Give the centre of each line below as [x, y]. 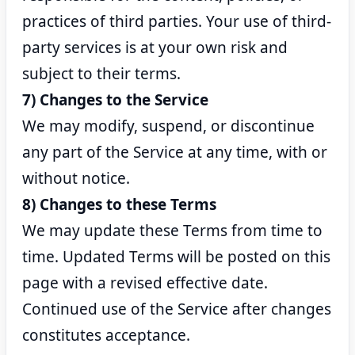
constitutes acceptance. [106, 335]
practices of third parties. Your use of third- [177, 21]
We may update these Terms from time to [172, 231]
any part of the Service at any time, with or [175, 152]
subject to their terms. [101, 74]
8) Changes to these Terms [119, 204]
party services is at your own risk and [155, 48]
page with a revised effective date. [145, 283]
